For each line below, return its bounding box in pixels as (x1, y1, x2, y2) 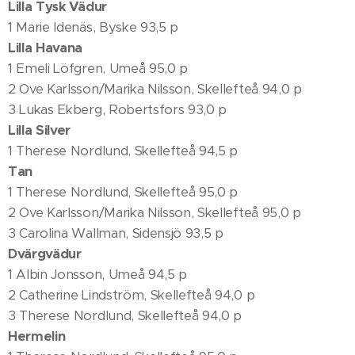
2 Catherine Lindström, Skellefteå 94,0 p (8, 287, 255, 303)
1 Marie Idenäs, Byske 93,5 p (8, 19, 179, 36)
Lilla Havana (8, 40, 83, 56)
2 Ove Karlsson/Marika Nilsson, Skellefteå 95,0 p (8, 204, 301, 221)
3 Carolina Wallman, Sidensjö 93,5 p (8, 225, 223, 242)
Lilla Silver (8, 122, 71, 139)
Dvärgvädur (8, 246, 82, 262)
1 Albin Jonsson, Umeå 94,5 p (8, 266, 188, 283)
